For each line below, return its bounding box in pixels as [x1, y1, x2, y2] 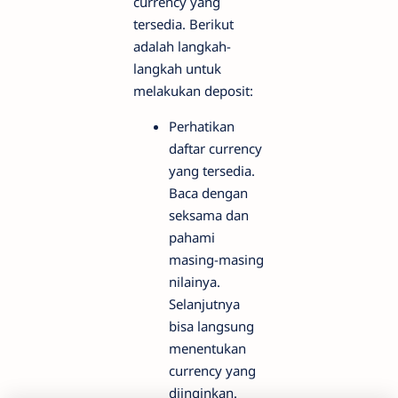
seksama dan [169, 206, 249, 225]
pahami [169, 228, 215, 247]
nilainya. [169, 273, 220, 291]
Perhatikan [169, 117, 235, 136]
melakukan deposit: [133, 82, 253, 100]
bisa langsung [169, 317, 254, 336]
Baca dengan [169, 184, 248, 203]
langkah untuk [133, 60, 221, 78]
